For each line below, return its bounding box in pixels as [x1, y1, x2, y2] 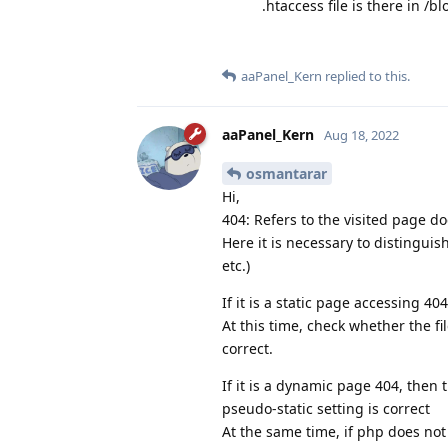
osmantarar [246, 163, 327, 183]
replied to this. [322, 66, 410, 85]
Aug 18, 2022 [324, 125, 399, 144]
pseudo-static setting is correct [222, 398, 430, 418]
